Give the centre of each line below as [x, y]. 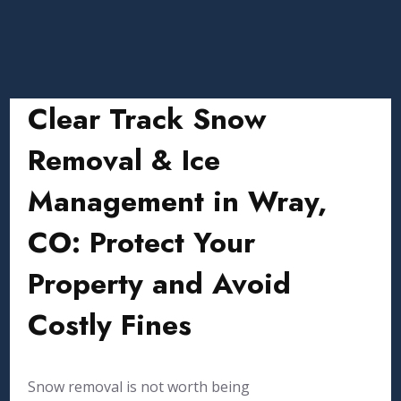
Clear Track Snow [147, 119]
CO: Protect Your [142, 243]
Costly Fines [110, 325]
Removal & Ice [124, 160]
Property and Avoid [160, 284]
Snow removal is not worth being [139, 387]
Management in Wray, [178, 201]
